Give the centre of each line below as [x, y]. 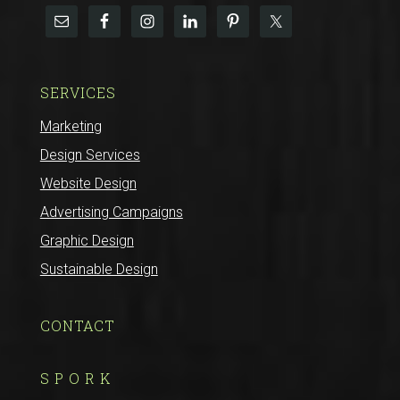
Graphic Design [87, 240]
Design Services [90, 154]
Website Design [88, 183]
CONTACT [77, 325]
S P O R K [75, 378]
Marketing [71, 126]
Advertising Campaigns [111, 212]
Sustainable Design [99, 269]
